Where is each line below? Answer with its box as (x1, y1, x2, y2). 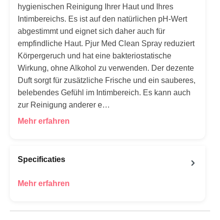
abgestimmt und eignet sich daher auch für (18, 27, 165, 36)
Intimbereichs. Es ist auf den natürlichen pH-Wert (18, 15, 187, 24)
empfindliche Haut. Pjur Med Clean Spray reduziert (18, 39, 194, 48)
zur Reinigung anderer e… (18, 101, 110, 110)
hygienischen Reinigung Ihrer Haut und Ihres (18, 2, 173, 11)
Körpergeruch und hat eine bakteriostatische (18, 52, 171, 60)
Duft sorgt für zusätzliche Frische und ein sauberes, (18, 76, 195, 85)
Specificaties (18, 155, 65, 164)
